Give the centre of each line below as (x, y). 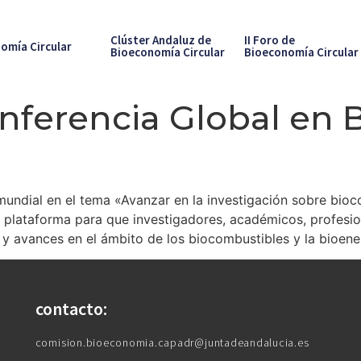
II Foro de (269, 40)
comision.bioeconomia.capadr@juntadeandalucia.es (172, 343)
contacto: (71, 309)
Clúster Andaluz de (160, 40)
